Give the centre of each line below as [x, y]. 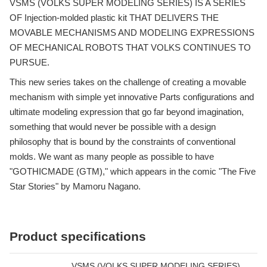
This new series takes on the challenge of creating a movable [128, 82]
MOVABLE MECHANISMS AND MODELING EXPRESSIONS [132, 32]
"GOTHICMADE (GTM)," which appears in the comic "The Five [133, 171]
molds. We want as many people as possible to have [112, 156]
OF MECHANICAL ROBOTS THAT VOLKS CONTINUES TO [130, 47]
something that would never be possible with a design [113, 126]
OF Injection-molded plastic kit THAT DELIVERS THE [114, 17]
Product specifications [78, 236]
